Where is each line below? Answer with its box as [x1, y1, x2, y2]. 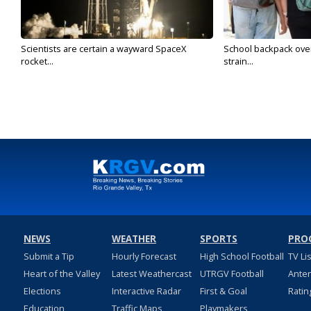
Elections [23, 285, 61, 297]
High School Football [199, 250, 284, 262]
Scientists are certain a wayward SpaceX [21, 42, 186, 55]
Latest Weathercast [111, 267, 192, 280]
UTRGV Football [199, 267, 264, 280]
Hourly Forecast [111, 250, 176, 262]
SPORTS [199, 233, 237, 245]
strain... [223, 55, 253, 67]
